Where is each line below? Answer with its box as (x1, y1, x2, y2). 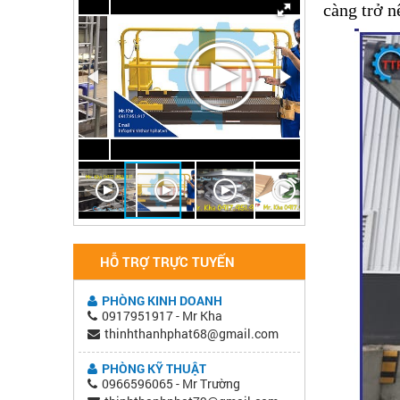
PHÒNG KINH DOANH (102, 291, 222, 309)
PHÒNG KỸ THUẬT (102, 359, 206, 377)
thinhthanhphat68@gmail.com (104, 324, 279, 342)
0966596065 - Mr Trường (102, 374, 240, 392)
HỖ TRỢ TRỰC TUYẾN (100, 252, 235, 271)
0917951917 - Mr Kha (102, 306, 222, 324)
